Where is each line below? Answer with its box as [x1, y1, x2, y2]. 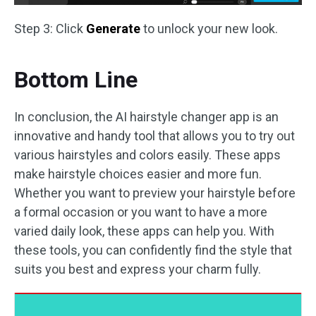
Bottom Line [14, 66, 138, 94]
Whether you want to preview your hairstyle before [14, 186, 296, 201]
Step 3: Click [14, 21, 86, 37]
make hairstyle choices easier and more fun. [14, 166, 262, 182]
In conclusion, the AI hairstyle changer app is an [14, 109, 279, 125]
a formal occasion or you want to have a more [14, 205, 267, 220]
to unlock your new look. [140, 21, 278, 37]
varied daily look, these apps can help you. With [14, 224, 274, 239]
